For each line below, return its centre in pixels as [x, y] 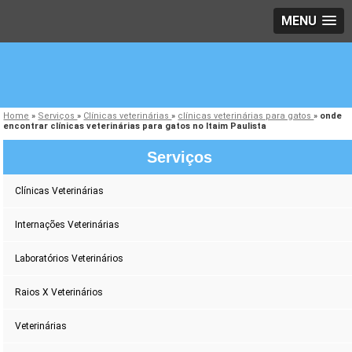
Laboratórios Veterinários [70, 259]
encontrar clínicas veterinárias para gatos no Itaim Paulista [135, 126]
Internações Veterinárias [68, 225]
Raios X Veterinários [59, 293]
